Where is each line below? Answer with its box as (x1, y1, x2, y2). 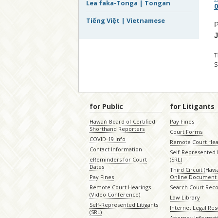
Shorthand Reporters (90, 125, 145, 133)
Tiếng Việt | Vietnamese (86, 16, 165, 25)
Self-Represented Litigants (90, 201, 158, 209)
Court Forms (170, 128, 203, 136)
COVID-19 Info (90, 135, 126, 143)
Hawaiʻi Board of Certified (90, 118, 155, 126)
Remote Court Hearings (90, 183, 151, 191)
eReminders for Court (90, 156, 147, 163)
